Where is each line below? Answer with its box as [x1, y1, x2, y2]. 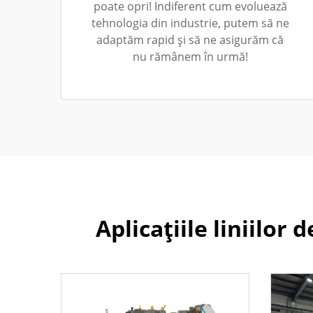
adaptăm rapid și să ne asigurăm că [96, 32, 284, 48]
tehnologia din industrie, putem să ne [91, 15, 289, 31]
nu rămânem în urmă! [132, 49, 248, 64]
